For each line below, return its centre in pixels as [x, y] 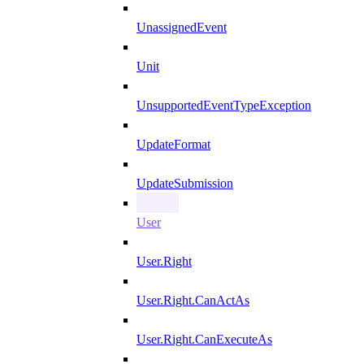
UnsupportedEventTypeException [224, 106]
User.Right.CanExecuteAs [204, 340]
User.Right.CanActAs [193, 301]
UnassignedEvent [182, 28]
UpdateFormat [173, 145]
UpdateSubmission [185, 184]
